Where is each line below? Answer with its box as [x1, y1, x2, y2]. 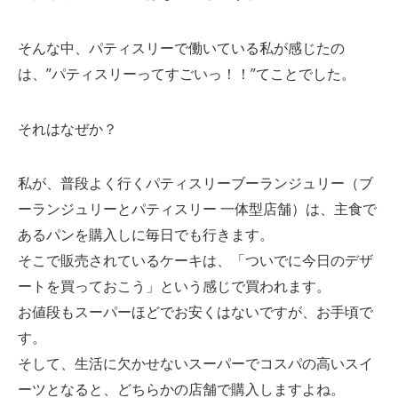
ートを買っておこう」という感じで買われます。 [17, 276, 330, 297]
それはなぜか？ [17, 118, 117, 139]
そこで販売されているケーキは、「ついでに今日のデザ [17, 251, 373, 271]
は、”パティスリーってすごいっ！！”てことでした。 [17, 64, 355, 84]
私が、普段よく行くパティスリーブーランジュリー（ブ [17, 173, 373, 194]
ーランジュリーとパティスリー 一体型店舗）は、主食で [17, 199, 377, 219]
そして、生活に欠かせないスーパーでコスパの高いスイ [17, 354, 373, 374]
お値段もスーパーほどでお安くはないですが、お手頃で [17, 302, 373, 322]
